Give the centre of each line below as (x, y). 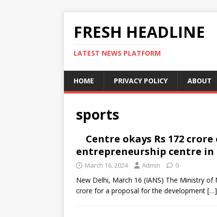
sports (98, 114)
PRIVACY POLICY (141, 81)
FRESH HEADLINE (139, 32)
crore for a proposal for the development (142, 191)
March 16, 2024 (106, 165)
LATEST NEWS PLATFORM (117, 53)
